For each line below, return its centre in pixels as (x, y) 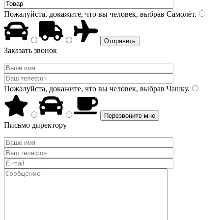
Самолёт (179, 14)
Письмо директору (35, 125)
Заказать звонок (30, 50)
